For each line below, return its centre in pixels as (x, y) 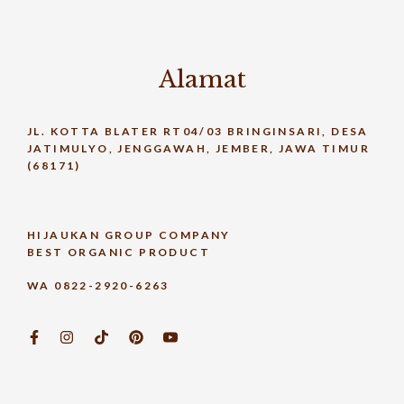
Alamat (202, 79)
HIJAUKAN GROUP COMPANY (129, 235)
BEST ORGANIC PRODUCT (119, 252)
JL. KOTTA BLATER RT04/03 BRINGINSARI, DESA (198, 131)
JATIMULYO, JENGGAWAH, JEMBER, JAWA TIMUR (198, 148)
